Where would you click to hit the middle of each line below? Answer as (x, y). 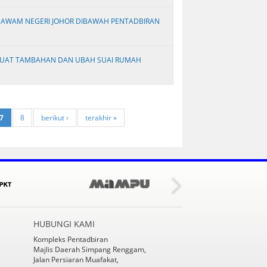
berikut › (55, 117)
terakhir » (101, 117)
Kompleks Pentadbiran (70, 239)
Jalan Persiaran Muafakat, (76, 259)
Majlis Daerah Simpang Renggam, (89, 249)
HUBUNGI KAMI (64, 223)
